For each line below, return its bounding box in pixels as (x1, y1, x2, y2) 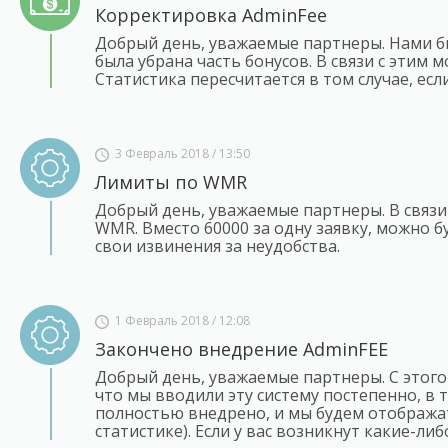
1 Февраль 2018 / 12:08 (109, 312, 250, 329)
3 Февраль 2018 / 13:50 (109, 145, 250, 162)
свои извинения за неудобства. (94, 235, 340, 257)
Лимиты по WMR (95, 170, 247, 194)
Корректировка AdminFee (95, 3, 327, 27)
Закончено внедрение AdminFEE (95, 337, 388, 361)
